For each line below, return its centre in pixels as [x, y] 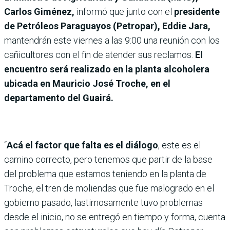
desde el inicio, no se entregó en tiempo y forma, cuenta [115, 217]
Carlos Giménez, [39, 11]
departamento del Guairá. [59, 98]
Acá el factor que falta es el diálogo [82, 145]
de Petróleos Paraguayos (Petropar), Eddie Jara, [107, 26]
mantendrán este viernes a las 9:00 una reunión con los [112, 40]
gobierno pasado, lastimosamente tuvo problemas [103, 202]
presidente [197, 11]
